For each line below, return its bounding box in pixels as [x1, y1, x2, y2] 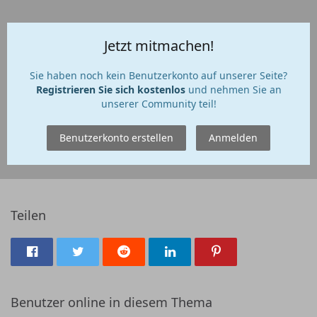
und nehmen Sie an [185, 83, 282, 96]
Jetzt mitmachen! [103, 36, 214, 55]
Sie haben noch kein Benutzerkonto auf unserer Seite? [30, 69, 287, 82]
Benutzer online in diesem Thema [11, 294, 212, 311]
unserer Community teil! [100, 97, 217, 110]
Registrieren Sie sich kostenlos [35, 83, 185, 96]
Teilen [11, 207, 46, 224]
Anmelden [209, 131, 258, 144]
